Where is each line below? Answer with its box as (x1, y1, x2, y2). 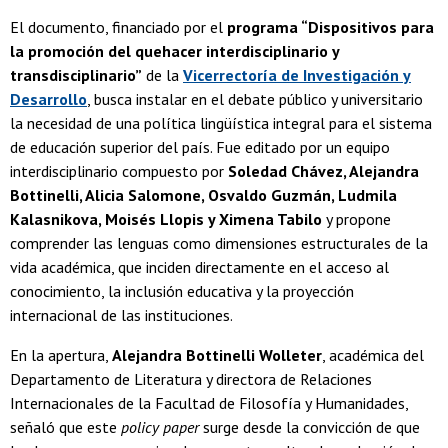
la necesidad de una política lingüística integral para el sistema (10, 112, 432, 133)
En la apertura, (10, 344, 112, 365)
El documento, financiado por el (10, 16, 227, 37)
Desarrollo (10, 88, 87, 109)
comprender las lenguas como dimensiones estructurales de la (10, 232, 428, 253)
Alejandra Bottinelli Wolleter (112, 344, 322, 365)
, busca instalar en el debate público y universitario (87, 88, 423, 109)
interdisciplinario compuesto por (10, 160, 228, 181)
